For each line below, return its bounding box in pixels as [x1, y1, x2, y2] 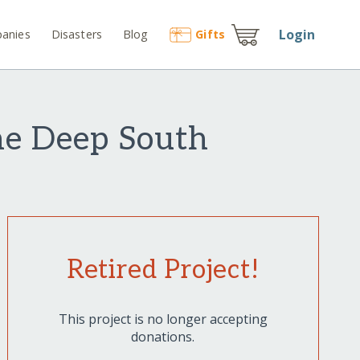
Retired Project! [66, 255, 260, 286]
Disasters [51, 26, 103, 42]
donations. [131, 328, 195, 346]
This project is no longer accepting [58, 310, 268, 329]
